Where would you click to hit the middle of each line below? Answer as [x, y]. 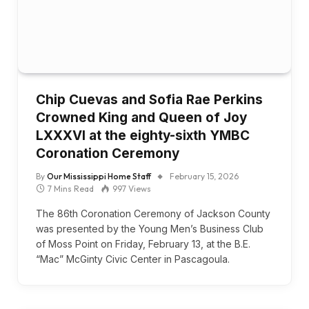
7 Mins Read [71, 189]
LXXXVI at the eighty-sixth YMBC [143, 136]
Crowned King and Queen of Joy [141, 118]
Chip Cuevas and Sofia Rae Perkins [149, 100]
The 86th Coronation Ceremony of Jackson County [153, 213]
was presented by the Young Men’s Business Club [150, 229]
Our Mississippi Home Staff [99, 176]
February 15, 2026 [204, 176]
